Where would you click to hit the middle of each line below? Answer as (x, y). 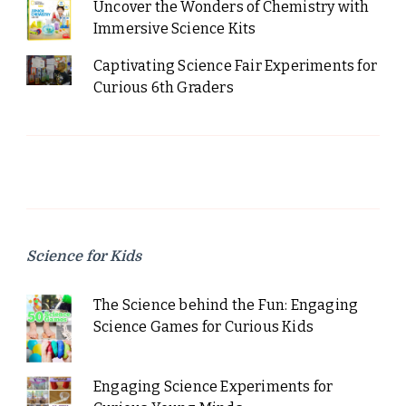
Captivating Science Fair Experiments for (235, 66)
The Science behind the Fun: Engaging (226, 305)
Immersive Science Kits (174, 29)
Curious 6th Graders (163, 88)
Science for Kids (84, 257)
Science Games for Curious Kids (203, 327)
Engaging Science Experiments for (213, 387)
